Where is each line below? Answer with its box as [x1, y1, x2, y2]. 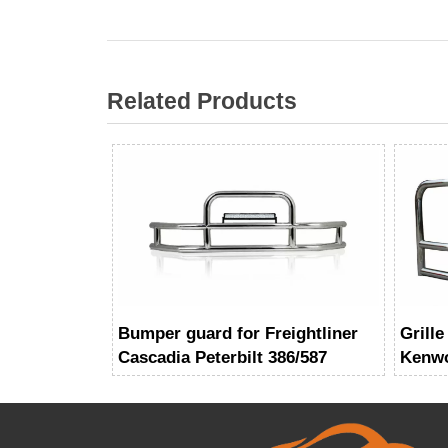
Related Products [106, 89, 297, 115]
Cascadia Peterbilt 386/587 [118, 347, 328, 367]
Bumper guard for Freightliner [118, 323, 359, 343]
